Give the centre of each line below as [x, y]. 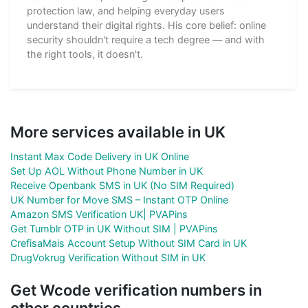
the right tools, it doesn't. [85, 54]
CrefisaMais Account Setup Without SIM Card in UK [129, 243]
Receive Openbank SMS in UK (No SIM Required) [122, 186]
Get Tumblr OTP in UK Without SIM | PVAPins [114, 229]
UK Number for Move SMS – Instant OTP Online [119, 200]
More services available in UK [118, 132]
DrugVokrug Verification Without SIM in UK [108, 258]
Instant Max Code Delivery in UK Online [100, 157]
